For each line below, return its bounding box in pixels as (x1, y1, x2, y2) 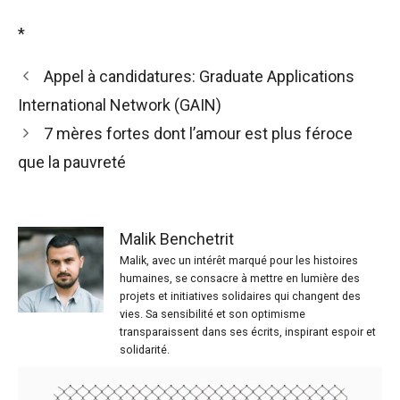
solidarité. (120, 343, 170, 357)
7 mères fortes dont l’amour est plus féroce (43, 124, 353, 144)
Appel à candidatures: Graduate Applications (43, 67, 354, 87)
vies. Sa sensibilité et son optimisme (120, 307, 305, 321)
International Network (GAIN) (18, 96, 221, 115)
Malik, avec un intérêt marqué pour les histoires (120, 254, 358, 268)
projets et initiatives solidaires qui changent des (120, 289, 361, 304)
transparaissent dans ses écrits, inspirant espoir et (120, 325, 376, 339)
